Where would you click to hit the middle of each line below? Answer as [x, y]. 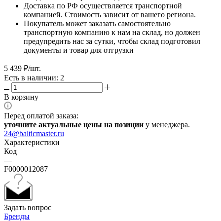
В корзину [21, 97]
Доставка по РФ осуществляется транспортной [103, 5]
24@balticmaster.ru [34, 133]
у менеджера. [167, 124]
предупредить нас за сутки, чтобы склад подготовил [112, 41]
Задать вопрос [28, 207]
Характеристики [32, 142]
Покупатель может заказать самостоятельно [97, 23]
